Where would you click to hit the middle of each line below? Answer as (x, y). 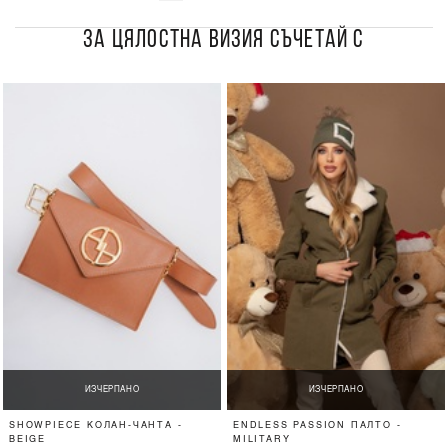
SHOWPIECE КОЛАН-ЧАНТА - (96, 426)
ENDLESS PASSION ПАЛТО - (317, 426)
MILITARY (262, 440)
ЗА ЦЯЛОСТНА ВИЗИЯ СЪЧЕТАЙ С (224, 40)
